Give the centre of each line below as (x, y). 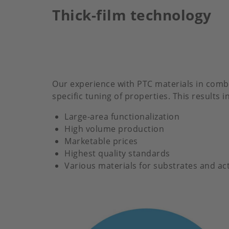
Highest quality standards (117, 154)
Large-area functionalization (122, 117)
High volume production (114, 129)
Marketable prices (101, 141)
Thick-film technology (132, 15)
